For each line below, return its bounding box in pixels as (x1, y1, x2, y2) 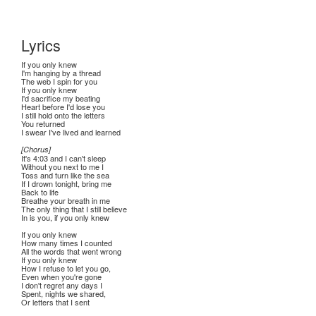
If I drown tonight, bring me (21, 178, 111, 189)
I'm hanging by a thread (21, 67, 101, 78)
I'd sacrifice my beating (21, 92, 100, 104)
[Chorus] (21, 144, 51, 154)
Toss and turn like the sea (21, 169, 109, 181)
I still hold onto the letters (21, 109, 105, 121)
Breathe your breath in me (21, 195, 110, 206)
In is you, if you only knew (21, 212, 109, 223)
